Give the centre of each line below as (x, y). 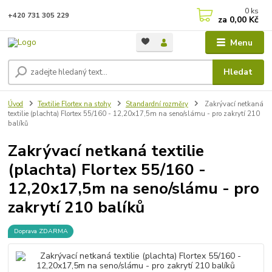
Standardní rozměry (157, 104)
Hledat (238, 72)
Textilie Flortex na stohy (74, 104)
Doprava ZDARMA (41, 231)
